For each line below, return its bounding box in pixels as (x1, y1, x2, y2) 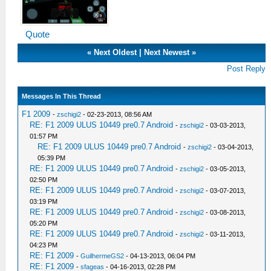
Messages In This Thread (22, 92, 102, 100)
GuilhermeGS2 (80, 252, 125, 260)
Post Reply (227, 64, 266, 73)
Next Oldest (94, 47, 137, 57)
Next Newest (144, 47, 190, 57)
